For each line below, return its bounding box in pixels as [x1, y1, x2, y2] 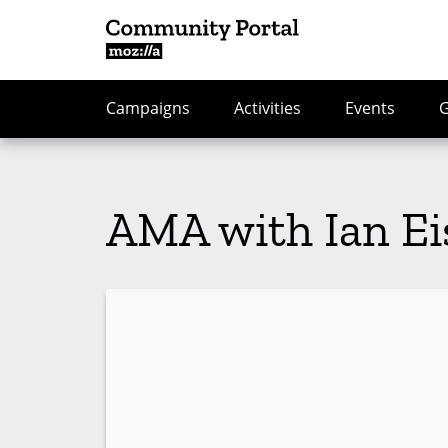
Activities [234, 97, 301, 119]
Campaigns [106, 97, 190, 119]
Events [345, 97, 395, 119]
